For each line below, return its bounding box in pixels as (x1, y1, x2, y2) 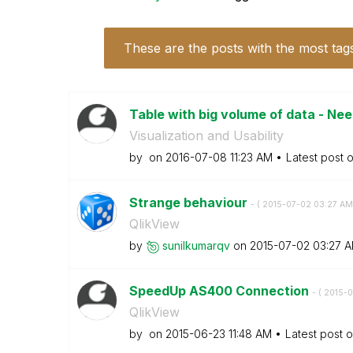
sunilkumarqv (162, 239, 230, 252)
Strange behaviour (128, 195, 251, 210)
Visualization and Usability (128, 128, 284, 143)
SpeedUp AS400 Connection (128, 283, 312, 299)
